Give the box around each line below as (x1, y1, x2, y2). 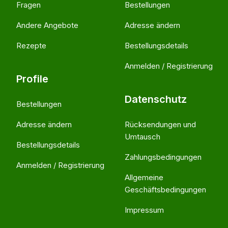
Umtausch (125, 132, 160, 141)
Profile (16, 73, 48, 85)
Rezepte (16, 41, 46, 50)
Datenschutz (125, 93, 187, 105)
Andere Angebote (16, 20, 78, 30)
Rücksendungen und (125, 120, 196, 129)
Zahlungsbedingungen (125, 152, 202, 162)
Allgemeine (125, 173, 163, 182)
